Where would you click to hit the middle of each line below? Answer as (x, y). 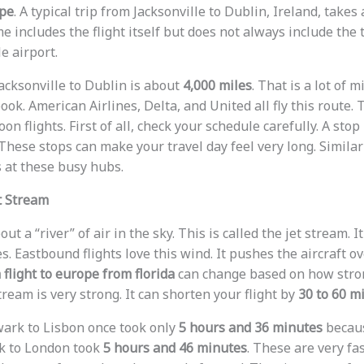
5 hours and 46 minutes (175, 347)
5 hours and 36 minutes (250, 327)
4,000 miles (217, 85)
